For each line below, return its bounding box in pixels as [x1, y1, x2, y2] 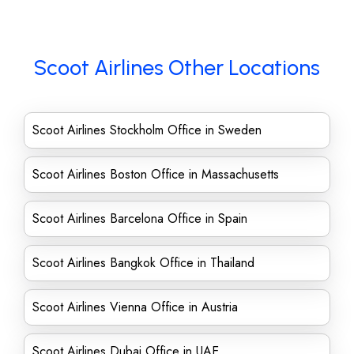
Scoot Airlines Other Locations [34, 55, 320, 81]
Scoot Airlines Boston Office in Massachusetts [32, 165, 279, 183]
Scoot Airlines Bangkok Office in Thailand [32, 254, 254, 272]
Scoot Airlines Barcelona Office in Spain [32, 209, 247, 228]
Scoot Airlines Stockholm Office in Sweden [32, 121, 262, 139]
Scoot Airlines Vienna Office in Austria [32, 298, 238, 316]
